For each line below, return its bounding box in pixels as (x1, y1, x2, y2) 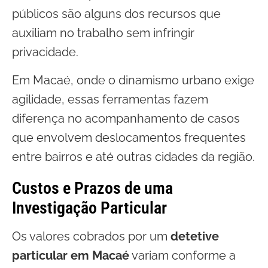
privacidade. (12, 45, 78, 59)
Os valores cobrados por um (12, 229, 170, 243)
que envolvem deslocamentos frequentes (12, 130, 246, 145)
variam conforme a (129, 248, 236, 263)
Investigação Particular (12, 198, 167, 218)
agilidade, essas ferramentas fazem (12, 92, 208, 106)
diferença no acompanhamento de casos (12, 111, 240, 126)
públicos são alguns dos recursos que (12, 7, 221, 21)
